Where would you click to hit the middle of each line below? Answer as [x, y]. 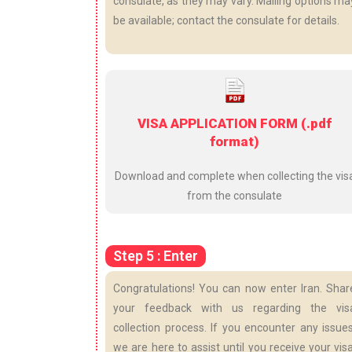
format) [235, 141]
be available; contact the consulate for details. [226, 20]
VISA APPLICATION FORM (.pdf [235, 123]
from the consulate [235, 195]
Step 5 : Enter [156, 255]
